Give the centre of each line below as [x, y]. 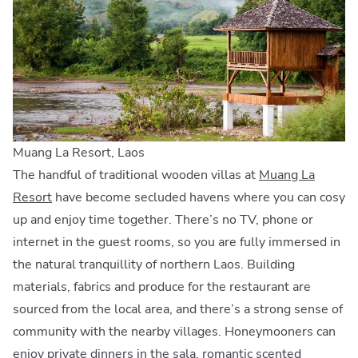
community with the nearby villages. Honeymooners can [174, 332]
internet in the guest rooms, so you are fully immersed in [177, 243]
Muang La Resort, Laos [79, 153]
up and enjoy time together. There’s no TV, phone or [163, 220]
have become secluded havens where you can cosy [199, 198]
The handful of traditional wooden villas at [136, 175]
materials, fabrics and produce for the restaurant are [162, 287]
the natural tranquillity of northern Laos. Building [154, 265]
